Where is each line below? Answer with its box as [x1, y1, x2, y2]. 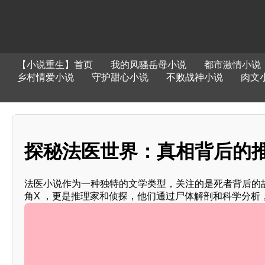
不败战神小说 [166, 72, 223, 82]
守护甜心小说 [91, 72, 148, 82]
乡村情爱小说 [17, 72, 74, 82]
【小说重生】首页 [17, 60, 93, 70]
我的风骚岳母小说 [110, 60, 186, 70]
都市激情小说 [203, 60, 261, 70]
